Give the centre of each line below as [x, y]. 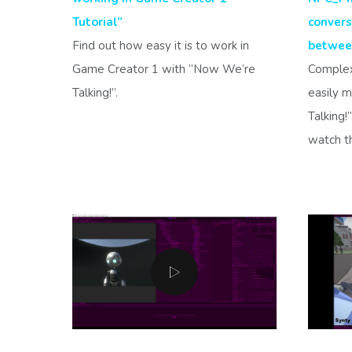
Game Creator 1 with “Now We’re [164, 69]
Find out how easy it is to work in [161, 45]
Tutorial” [97, 22]
